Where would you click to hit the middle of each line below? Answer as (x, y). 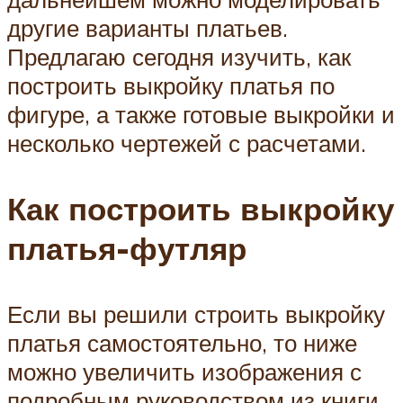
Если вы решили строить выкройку (196, 314)
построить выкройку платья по (171, 85)
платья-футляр (127, 249)
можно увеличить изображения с (184, 372)
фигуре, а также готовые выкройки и (201, 114)
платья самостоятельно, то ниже (182, 343)
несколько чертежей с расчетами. (187, 143)
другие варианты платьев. (148, 27)
